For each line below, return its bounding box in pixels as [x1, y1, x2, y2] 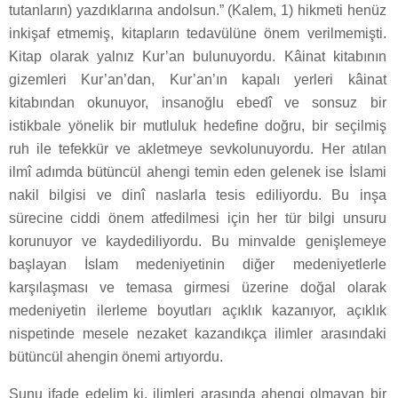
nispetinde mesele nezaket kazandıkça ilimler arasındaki [9, 325, 386, 341]
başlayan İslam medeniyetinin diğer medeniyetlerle [9, 256, 386, 272]
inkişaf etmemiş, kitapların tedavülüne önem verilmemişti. [9, 25, 386, 41]
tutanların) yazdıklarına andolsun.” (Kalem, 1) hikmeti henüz [9, 2, 386, 18]
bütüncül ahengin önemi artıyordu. [9, 348, 223, 364]
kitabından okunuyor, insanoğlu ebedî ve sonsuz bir [9, 94, 386, 110]
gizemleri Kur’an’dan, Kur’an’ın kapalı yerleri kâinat [9, 71, 386, 87]
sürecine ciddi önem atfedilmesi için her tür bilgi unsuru [9, 210, 386, 226]
